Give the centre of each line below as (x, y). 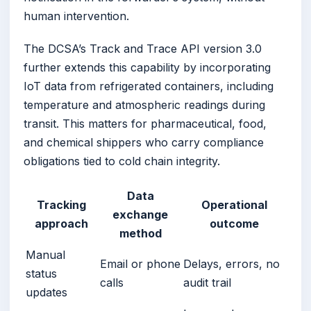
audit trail (207, 283)
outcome (234, 224)
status (41, 274)
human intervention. (76, 16)
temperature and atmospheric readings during (144, 105)
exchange (140, 215)
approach (61, 224)
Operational (234, 205)
